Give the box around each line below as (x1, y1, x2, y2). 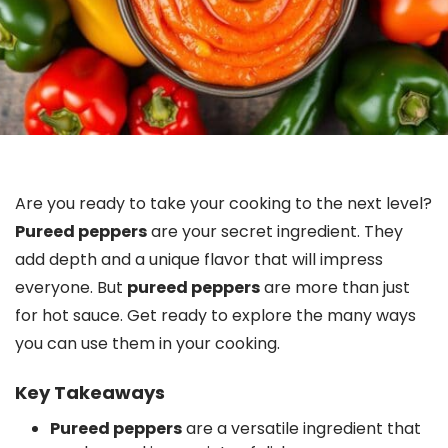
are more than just (260, 276, 410, 299)
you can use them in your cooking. (15, 332, 280, 355)
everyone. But (15, 276, 127, 299)
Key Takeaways (15, 380, 165, 405)
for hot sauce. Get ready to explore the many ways (15, 304, 416, 327)
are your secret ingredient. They (147, 220, 403, 243)
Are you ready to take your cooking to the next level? (15, 192, 432, 215)
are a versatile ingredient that (182, 417, 421, 440)
